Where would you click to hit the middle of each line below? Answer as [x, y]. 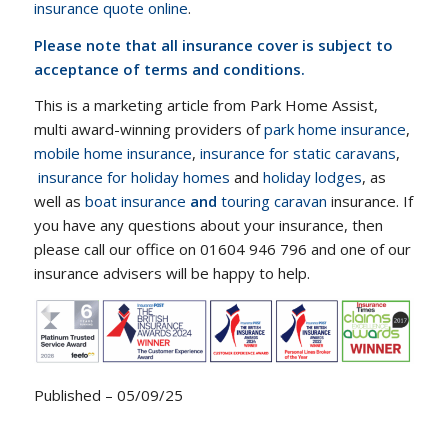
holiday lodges [312, 177]
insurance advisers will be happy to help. [171, 273]
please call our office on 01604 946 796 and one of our [222, 249]
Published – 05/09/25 [108, 394]
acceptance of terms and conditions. [169, 68]
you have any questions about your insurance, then [208, 225]
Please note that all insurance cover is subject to [213, 44]
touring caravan [273, 201]
